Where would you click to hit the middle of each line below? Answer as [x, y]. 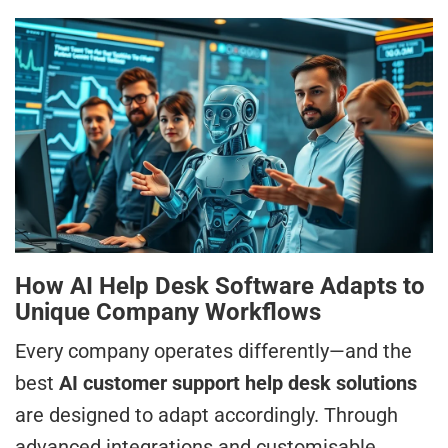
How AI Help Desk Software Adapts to [220, 286]
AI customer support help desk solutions [238, 383]
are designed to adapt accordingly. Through [206, 415]
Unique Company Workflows [168, 312]
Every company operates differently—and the [213, 351]
